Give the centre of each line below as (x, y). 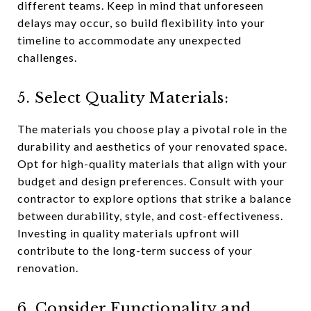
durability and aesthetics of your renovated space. (152, 146)
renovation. (48, 268)
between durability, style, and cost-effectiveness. (150, 216)
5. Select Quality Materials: (123, 98)
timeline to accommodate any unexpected (129, 40)
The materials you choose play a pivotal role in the (152, 129)
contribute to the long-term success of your (135, 250)
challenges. (47, 57)
